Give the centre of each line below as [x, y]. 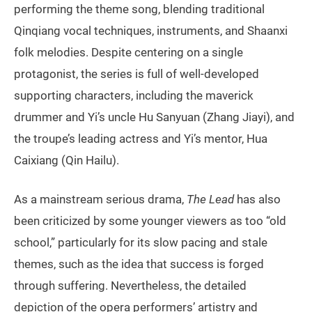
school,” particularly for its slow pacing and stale [141, 242]
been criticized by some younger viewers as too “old [150, 220]
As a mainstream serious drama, [100, 199]
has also [257, 199]
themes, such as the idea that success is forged [139, 264]
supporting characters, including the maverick [134, 95]
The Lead [210, 199]
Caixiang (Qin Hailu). [67, 160]
